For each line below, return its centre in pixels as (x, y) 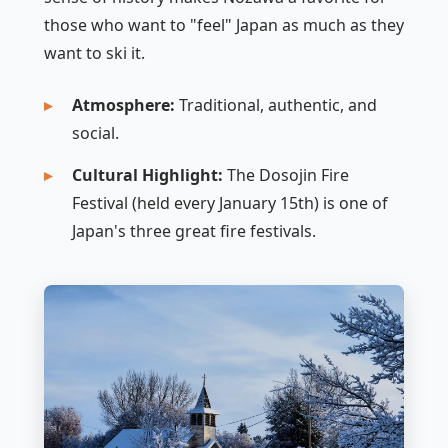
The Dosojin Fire (286, 174)
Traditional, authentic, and (276, 104)
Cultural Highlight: (147, 174)
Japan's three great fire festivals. (194, 230)
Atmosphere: (123, 104)
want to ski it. (94, 52)
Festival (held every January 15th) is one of (230, 202)
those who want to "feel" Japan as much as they (224, 24)
